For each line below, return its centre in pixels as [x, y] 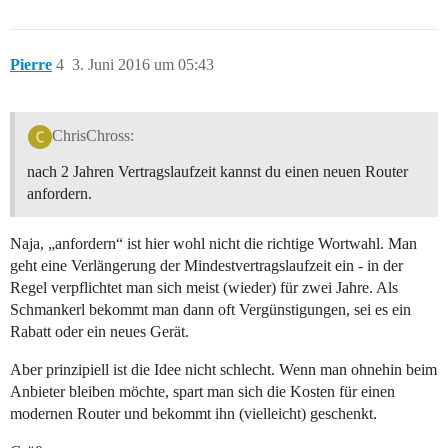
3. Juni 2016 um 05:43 [143, 65]
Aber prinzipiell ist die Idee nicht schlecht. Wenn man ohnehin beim [223, 369]
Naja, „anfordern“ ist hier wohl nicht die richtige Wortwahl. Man [213, 243]
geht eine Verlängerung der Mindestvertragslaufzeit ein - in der [206, 265]
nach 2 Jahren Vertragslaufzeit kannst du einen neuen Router [217, 171]
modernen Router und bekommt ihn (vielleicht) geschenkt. [193, 413]
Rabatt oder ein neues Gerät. [99, 331]
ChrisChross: [92, 135]
